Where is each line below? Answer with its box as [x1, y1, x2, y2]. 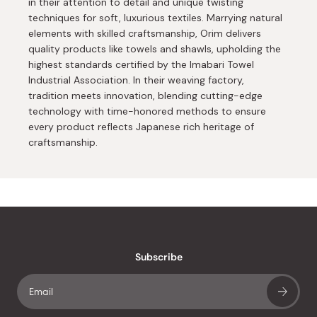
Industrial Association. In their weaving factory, [28, 73, 244, 86]
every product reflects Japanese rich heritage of [28, 120, 254, 133]
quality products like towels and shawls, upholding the [28, 42, 281, 55]
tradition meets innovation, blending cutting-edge [28, 88, 263, 102]
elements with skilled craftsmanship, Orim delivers [28, 26, 261, 40]
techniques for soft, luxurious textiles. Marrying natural [28, 11, 282, 24]
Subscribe [134, 250, 183, 263]
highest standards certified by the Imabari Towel [28, 57, 254, 71]
